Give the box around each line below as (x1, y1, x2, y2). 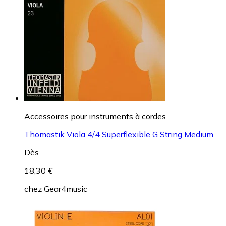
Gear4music (44, 183, 87, 194)
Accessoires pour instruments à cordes (24, 110, 166, 121)
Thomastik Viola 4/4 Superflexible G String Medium (24, 129, 213, 139)
